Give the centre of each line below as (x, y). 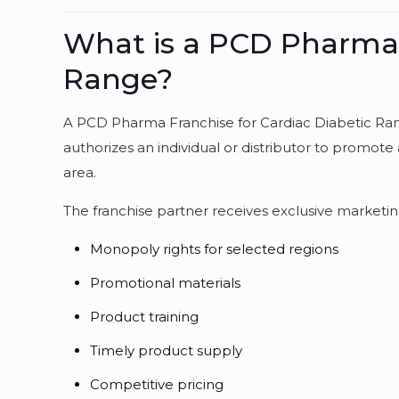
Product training (145, 317)
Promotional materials (166, 283)
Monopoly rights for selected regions (215, 249)
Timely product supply (167, 350)
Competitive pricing (157, 384)
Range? (118, 79)
